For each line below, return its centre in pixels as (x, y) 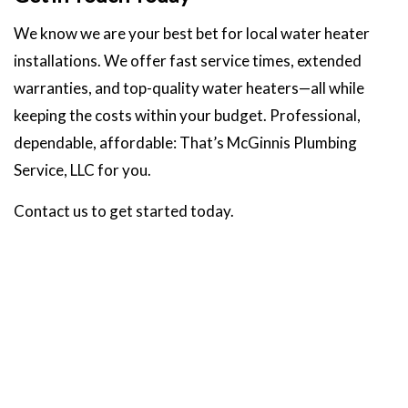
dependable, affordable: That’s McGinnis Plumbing (185, 142)
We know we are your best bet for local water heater (192, 33)
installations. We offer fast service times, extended (188, 60)
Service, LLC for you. (82, 169)
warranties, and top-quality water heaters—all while (189, 87)
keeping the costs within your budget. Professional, (187, 115)
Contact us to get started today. (124, 210)
